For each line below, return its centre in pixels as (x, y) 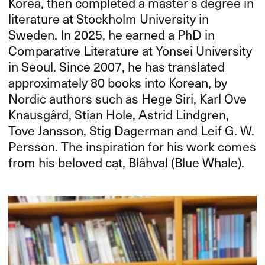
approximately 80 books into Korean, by (118, 82)
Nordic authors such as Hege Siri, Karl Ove (128, 98)
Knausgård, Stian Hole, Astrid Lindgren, (119, 114)
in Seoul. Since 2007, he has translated (117, 66)
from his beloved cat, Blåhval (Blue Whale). (127, 162)
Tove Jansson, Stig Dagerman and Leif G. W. (132, 130)
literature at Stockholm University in (109, 18)
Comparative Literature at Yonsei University (130, 50)
